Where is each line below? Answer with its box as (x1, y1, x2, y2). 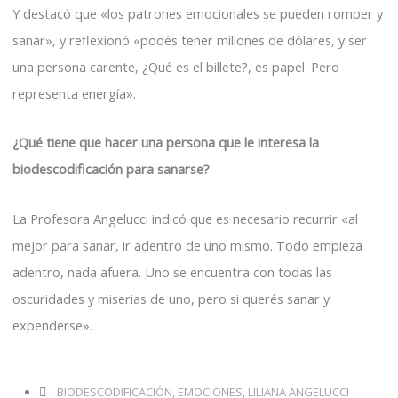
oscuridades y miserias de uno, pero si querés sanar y (12, 289, 330, 307)
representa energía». (12, 84, 136, 102)
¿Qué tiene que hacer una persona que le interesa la (12, 133, 319, 152)
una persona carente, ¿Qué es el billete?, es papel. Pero (12, 57, 339, 76)
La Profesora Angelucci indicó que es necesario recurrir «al (12, 209, 362, 227)
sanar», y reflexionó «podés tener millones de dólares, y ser (12, 30, 367, 49)
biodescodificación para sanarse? (12, 160, 210, 179)
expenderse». (12, 315, 92, 334)
